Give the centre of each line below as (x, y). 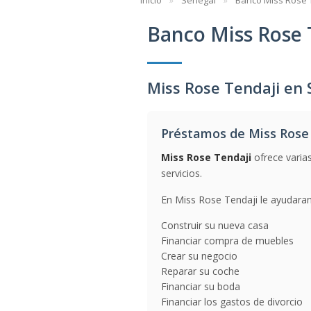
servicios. (182, 173)
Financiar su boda (201, 286)
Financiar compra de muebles (227, 241)
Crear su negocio (199, 256)
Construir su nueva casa (215, 225)
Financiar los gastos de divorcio (232, 302)
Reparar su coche (200, 271)
